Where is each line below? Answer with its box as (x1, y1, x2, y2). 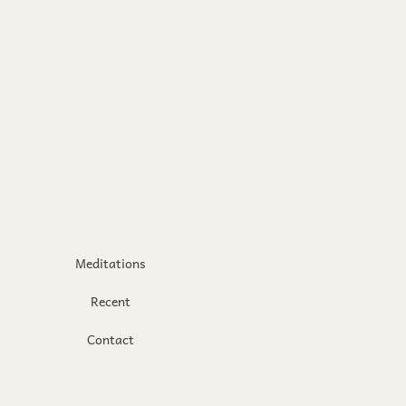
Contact (87, 329, 135, 349)
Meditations (75, 253, 147, 273)
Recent (91, 291, 131, 311)
